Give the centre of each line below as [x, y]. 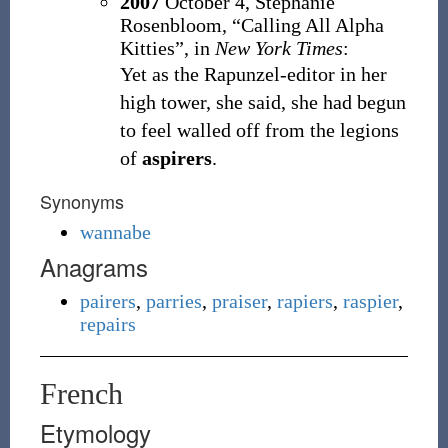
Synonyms [81, 201]
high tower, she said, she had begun [262, 102]
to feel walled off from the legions [259, 130]
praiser [239, 301]
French [81, 393]
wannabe [115, 232]
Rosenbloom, [173, 25]
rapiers [304, 301]
